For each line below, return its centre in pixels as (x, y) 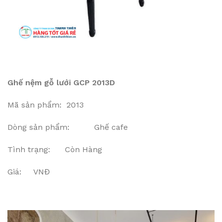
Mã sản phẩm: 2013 (46, 105)
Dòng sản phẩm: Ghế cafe (68, 127)
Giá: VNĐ (29, 172)
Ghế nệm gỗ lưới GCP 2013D (61, 83)
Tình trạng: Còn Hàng (55, 149)
